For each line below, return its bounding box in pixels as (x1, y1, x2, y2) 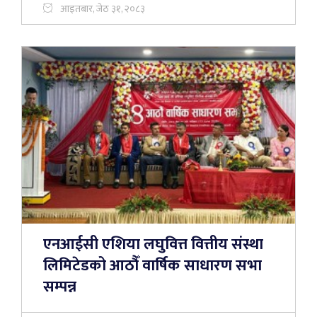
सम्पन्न (43, 274, 76, 300)
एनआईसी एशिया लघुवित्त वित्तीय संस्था (43, 231, 263, 258)
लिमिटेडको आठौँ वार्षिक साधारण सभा (43, 253, 262, 279)
